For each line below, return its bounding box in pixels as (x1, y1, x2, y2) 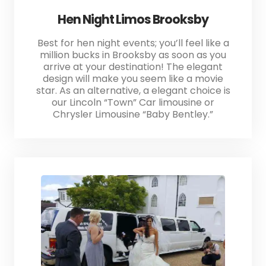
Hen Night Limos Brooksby (58, 10, 208, 28)
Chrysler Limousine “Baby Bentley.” (53, 107, 213, 121)
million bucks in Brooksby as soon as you (40, 47, 226, 62)
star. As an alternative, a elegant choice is (36, 83, 230, 97)
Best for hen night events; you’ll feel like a (37, 36, 229, 50)
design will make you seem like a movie (43, 71, 223, 85)
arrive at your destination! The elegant (43, 59, 223, 74)
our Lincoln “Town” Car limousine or (52, 95, 214, 109)
